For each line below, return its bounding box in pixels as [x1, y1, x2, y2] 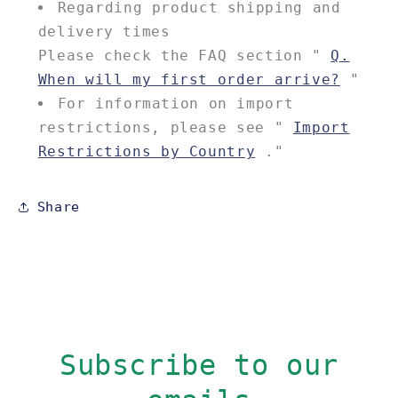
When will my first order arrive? [37, 70, 340, 88]
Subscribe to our [59, 349, 339, 382]
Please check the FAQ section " [37, 46, 331, 64]
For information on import [57, 94, 294, 112]
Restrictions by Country [37, 142, 256, 160]
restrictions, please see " [37, 118, 293, 136]
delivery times [37, 22, 171, 40]
